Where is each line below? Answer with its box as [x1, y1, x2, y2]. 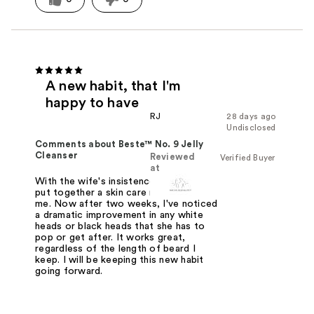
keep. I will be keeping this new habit [35, 255, 204, 266]
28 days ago [226, 112, 276, 121]
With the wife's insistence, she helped [35, 177, 211, 187]
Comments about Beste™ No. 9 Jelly [35, 140, 204, 149]
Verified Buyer [219, 153, 275, 163]
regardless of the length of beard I [35, 244, 196, 254]
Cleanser [35, 151, 78, 161]
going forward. [35, 266, 103, 277]
